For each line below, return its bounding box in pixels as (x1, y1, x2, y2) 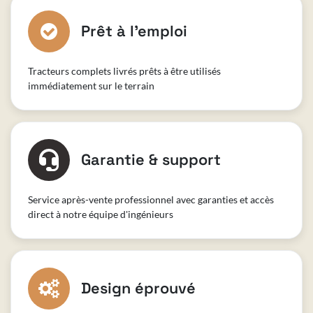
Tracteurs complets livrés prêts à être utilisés (28, 64, 221, 77)
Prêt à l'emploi (81, 21, 187, 41)
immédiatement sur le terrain (28, 79, 154, 92)
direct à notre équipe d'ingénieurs (28, 208, 173, 220)
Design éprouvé (81, 278, 196, 298)
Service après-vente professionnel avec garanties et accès (28, 193, 274, 205)
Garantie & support (81, 150, 221, 169)
